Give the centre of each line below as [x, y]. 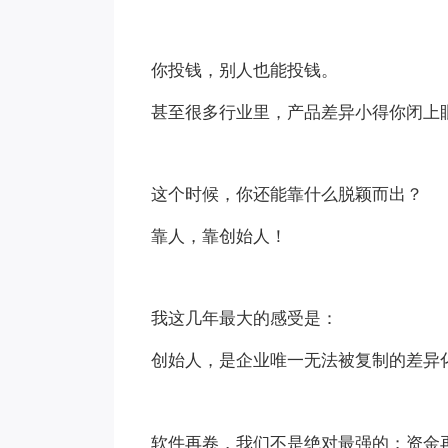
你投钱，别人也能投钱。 [245, 68]
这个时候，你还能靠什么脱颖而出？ [287, 193]
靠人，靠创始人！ [219, 234]
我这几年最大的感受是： [245, 317]
